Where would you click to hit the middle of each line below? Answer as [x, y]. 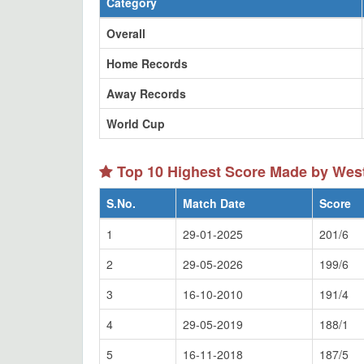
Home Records [147, 63]
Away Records [146, 93]
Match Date [214, 203]
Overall [126, 33]
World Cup [136, 123]
